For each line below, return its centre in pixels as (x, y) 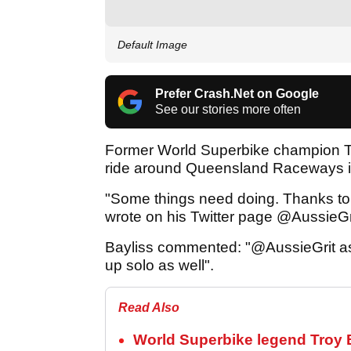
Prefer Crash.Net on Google (237, 93)
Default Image (152, 44)
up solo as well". (159, 265)
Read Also (149, 307)
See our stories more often (228, 109)
